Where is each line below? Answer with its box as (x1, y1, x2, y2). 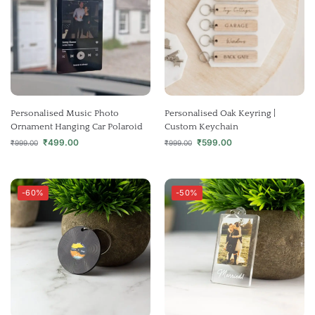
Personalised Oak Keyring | (165, 108, 276, 118)
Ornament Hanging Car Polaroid (11, 122, 143, 131)
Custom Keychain (165, 122, 238, 131)
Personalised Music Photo (11, 108, 119, 118)
